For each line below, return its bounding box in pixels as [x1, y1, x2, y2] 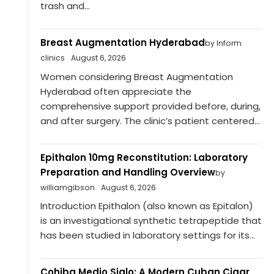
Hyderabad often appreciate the [40, 84, 191, 98]
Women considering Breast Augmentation [40, 70, 233, 83]
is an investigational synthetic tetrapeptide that [40, 214, 262, 228]
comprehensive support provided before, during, [40, 99, 261, 113]
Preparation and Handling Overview [40, 165, 215, 179]
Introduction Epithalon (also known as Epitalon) [40, 199, 253, 213]
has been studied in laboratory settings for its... [40, 229, 255, 242]
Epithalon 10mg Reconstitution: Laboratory [40, 150, 248, 164]
